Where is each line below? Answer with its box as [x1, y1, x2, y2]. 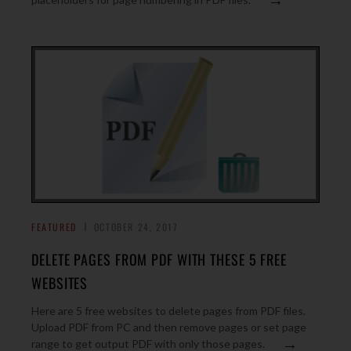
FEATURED [31, 220, 77, 233]
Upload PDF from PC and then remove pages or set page [31, 320, 306, 334]
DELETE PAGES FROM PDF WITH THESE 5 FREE [31, 249, 288, 270]
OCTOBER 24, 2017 [93, 220, 179, 233]
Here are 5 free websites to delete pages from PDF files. [31, 304, 306, 317]
